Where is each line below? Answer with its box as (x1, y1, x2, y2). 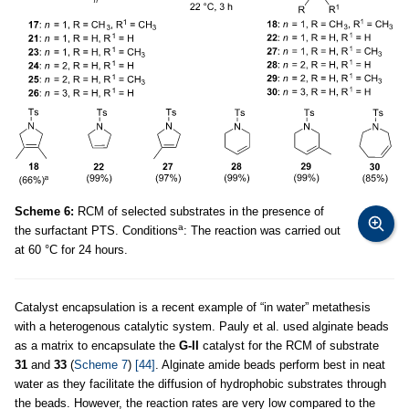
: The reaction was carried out (184, 224, 341, 238)
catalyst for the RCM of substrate (199, 339, 379, 353)
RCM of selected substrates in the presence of (74, 204, 324, 219)
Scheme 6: (15, 204, 74, 219)
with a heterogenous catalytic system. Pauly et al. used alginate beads (15, 320, 389, 334)
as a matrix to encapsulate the (15, 339, 179, 353)
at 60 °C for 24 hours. (15, 243, 128, 257)
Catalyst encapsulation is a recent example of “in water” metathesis (15, 300, 371, 315)
